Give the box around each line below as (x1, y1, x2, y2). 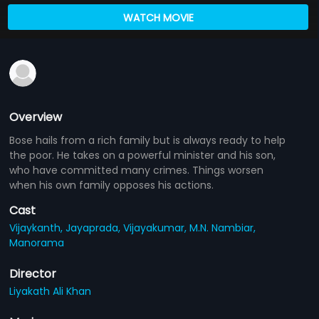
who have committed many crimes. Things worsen (9, 162, 264, 177)
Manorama (9, 235, 65, 250)
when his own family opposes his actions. (9, 177, 214, 192)
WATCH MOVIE (122, 10, 194, 25)
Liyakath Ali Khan (9, 283, 92, 298)
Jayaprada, (66, 220, 124, 235)
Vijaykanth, (9, 220, 66, 235)
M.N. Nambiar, (189, 220, 256, 235)
